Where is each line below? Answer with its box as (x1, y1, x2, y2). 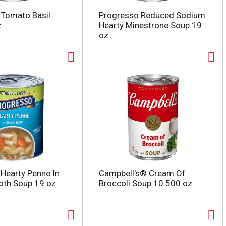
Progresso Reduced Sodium (98, 10, 205, 20)
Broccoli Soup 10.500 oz (98, 178, 192, 188)
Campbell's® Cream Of (98, 168, 186, 178)
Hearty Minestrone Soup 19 (98, 20, 202, 30)
